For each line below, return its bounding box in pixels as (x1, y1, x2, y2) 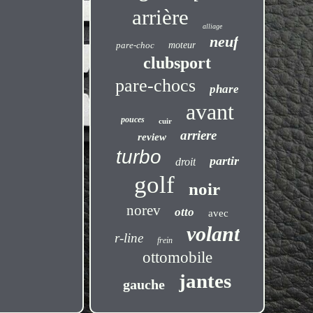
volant (187, 222, 240, 245)
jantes (179, 270, 232, 292)
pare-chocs (115, 75, 196, 96)
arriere (180, 128, 217, 143)
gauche (123, 277, 166, 292)
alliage (203, 22, 223, 30)
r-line (115, 231, 144, 245)
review (138, 131, 167, 143)
